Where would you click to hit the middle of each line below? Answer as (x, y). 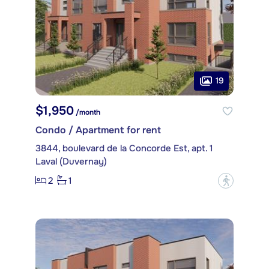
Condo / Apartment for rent (98, 130)
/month (87, 112)
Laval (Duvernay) (71, 161)
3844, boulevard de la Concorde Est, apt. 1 (124, 148)
